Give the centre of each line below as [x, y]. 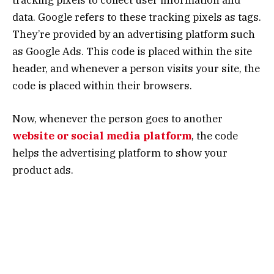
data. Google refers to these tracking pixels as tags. [137, 17]
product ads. [43, 170]
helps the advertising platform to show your [120, 153]
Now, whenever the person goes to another [117, 119]
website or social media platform [102, 136]
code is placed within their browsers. [102, 85]
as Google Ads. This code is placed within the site [132, 51]
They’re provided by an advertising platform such [134, 34]
